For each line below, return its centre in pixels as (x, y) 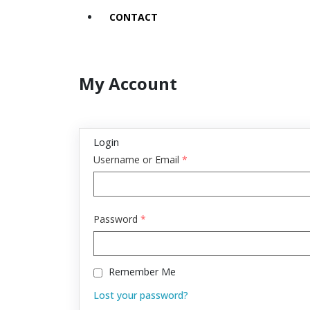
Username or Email (138, 159)
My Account (128, 83)
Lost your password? (141, 295)
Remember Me (142, 272)
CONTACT (134, 17)
